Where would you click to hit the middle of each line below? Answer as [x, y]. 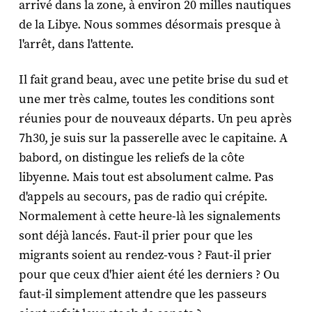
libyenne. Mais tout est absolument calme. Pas [146, 177]
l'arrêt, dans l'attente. [76, 44]
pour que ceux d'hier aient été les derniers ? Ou [149, 274]
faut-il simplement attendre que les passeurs [142, 294]
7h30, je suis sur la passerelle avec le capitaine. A [153, 138]
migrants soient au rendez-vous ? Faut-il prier [145, 255]
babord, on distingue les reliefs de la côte [131, 157]
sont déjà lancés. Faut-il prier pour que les [135, 235]
